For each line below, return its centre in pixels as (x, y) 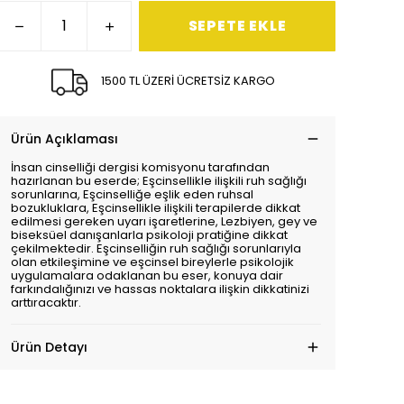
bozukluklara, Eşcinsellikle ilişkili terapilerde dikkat (156, 208)
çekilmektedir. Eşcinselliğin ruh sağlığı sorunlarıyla (156, 248)
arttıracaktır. (46, 303)
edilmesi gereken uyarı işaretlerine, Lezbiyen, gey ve (164, 221)
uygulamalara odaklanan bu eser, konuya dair (147, 275)
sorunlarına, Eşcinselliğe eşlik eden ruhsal (132, 194)
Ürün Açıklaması (64, 139)
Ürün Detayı (49, 347)
